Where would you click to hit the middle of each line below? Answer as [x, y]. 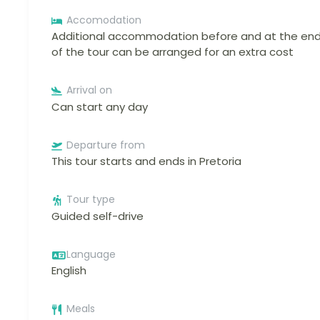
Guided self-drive [97, 216]
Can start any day [100, 106]
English [69, 271]
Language [91, 254]
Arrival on [89, 90]
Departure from [106, 145]
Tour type [91, 200]
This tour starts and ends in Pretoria [146, 161]
